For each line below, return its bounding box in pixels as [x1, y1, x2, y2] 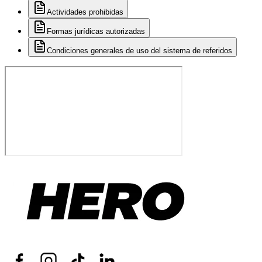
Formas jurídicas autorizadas [47, 27, 145, 36]
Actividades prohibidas [47, 8, 123, 17]
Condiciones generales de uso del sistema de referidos [47, 46, 232, 56]
